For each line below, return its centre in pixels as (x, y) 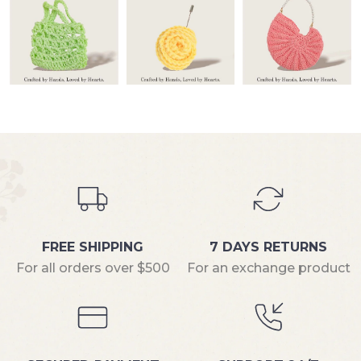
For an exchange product (268, 268)
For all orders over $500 (93, 268)
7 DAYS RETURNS (268, 247)
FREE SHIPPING (93, 247)
